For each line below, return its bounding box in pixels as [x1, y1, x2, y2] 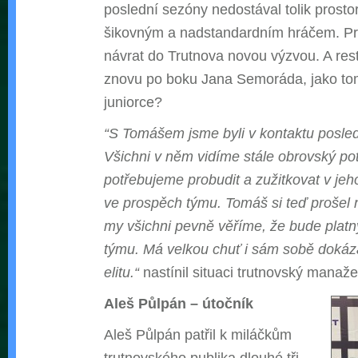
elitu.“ [104, 264, 139, 281]
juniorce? [104, 93, 162, 111]
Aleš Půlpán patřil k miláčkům [104, 326, 292, 344]
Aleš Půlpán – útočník [104, 295, 253, 312]
